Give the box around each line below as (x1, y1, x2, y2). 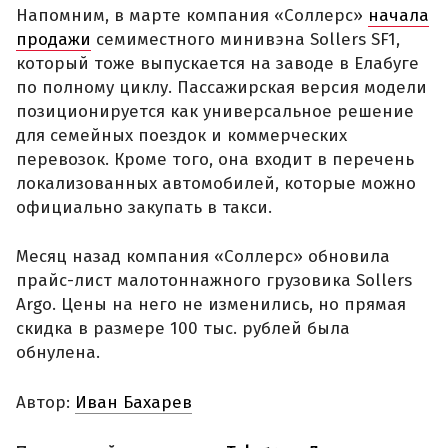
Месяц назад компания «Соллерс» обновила (16, 246, 390, 268)
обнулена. (16, 342, 100, 364)
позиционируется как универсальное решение (16, 100, 414, 122)
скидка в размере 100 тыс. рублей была (16, 318, 350, 340)
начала (368, 4, 429, 26)
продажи (16, 28, 91, 50)
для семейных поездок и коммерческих (16, 124, 347, 146)
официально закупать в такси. (16, 196, 272, 218)
